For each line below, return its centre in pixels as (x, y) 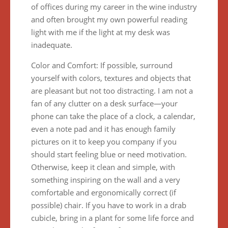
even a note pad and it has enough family (103, 129)
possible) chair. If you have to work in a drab (108, 205)
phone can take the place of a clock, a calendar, (113, 116)
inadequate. (51, 45)
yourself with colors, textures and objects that (111, 78)
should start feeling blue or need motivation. (109, 154)
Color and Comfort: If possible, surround (102, 65)
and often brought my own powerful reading (109, 19)
